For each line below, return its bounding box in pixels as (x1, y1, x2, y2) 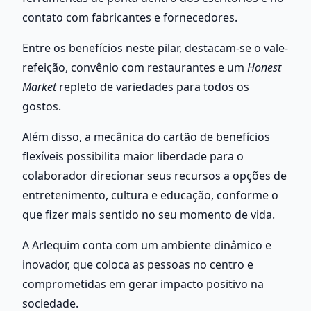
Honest (247, 59, 281, 75)
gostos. (22, 98, 64, 114)
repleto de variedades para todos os (56, 78, 249, 94)
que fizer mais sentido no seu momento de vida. (22, 206, 275, 222)
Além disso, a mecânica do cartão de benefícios (22, 128, 270, 144)
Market (22, 78, 56, 94)
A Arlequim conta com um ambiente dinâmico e (22, 237, 271, 253)
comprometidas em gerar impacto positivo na (22, 276, 264, 292)
